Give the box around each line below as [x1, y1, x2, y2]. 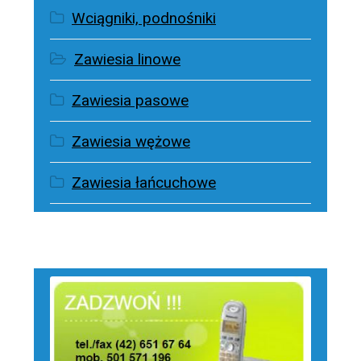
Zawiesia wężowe [72, 133, 191, 151]
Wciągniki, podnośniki [72, 10, 217, 28]
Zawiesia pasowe [72, 92, 189, 110]
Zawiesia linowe [74, 51, 181, 69]
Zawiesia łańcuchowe [72, 174, 217, 193]
